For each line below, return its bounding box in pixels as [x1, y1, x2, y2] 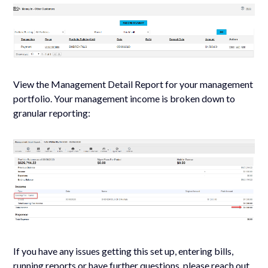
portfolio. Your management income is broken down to [13, 93, 236, 105]
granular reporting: [13, 107, 91, 119]
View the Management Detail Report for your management [13, 78, 254, 90]
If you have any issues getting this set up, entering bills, [13, 245, 234, 257]
